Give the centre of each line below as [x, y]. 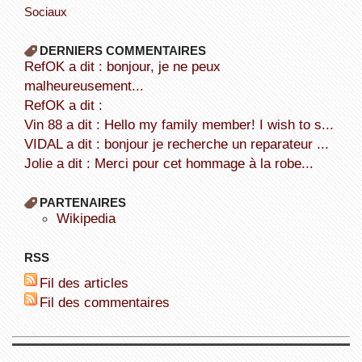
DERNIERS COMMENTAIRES [122, 50]
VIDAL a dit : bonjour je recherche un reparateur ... [181, 143]
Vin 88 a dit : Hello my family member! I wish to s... [183, 124]
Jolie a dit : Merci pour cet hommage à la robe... [172, 163]
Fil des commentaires [108, 302]
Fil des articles [88, 282]
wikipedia [92, 218]
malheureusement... [84, 85]
